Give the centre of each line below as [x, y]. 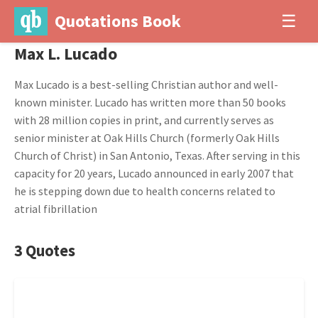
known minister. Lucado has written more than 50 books [150, 102]
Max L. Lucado [66, 54]
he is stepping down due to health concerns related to [145, 191]
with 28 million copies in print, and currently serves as [144, 120]
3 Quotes [45, 251]
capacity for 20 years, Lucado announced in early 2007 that [154, 173]
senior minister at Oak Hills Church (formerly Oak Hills [147, 138]
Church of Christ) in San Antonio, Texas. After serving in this [157, 155]
